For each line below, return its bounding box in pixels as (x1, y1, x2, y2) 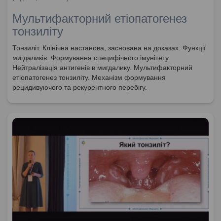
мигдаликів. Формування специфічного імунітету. (12, 53, 170, 62)
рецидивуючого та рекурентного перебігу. (12, 83, 147, 91)
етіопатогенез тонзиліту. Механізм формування (12, 73, 166, 81)
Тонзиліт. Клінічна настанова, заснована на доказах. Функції (12, 43, 206, 52)
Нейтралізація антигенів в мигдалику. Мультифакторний (12, 63, 192, 72)
